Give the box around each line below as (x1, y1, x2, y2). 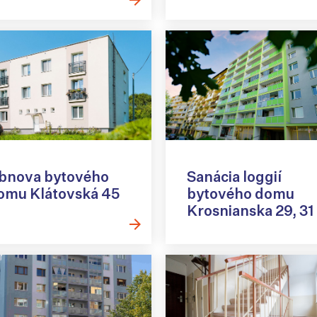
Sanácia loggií (187, 167, 282, 185)
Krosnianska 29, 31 (187, 201, 314, 219)
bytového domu (187, 184, 294, 202)
